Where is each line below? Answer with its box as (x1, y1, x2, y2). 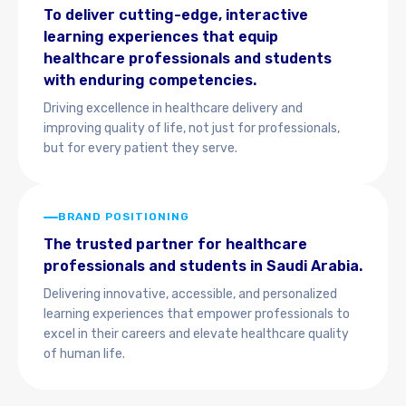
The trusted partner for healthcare (43, 236, 307, 253)
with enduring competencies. (43, 72, 256, 89)
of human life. (43, 346, 125, 362)
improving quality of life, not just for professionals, (43, 121, 340, 136)
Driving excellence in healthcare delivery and (43, 101, 303, 116)
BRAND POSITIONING (58, 210, 189, 223)
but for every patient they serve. (43, 140, 237, 156)
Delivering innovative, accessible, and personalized (43, 286, 337, 302)
